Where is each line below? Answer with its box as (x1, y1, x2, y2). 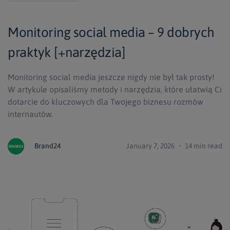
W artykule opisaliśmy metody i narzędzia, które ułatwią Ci (8, 84, 222, 94)
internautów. (8, 109, 53, 119)
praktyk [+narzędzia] (8, 44, 125, 60)
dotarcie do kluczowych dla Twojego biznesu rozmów (8, 97, 203, 106)
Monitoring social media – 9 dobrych (8, 24, 215, 40)
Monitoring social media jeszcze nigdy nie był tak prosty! (8, 72, 215, 82)
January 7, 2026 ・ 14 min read (126, 141, 222, 150)
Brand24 (34, 141, 61, 150)
